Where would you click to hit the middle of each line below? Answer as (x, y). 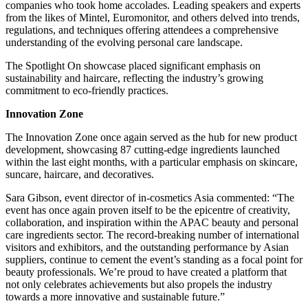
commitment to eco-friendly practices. (87, 90)
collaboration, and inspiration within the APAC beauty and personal (152, 222)
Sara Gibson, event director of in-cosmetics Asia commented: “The (150, 197)
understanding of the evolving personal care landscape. (124, 42)
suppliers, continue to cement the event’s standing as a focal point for (154, 259)
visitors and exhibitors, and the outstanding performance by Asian (147, 247)
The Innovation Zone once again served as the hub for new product (151, 137)
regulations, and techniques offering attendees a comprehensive (142, 30)
